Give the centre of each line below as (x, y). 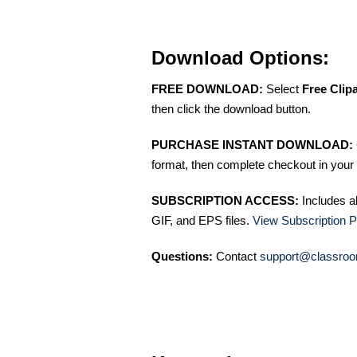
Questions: (182, 256)
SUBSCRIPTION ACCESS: (225, 200)
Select (282, 89)
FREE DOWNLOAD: (207, 89)
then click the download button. (231, 109)
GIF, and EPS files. (202, 220)
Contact (236, 256)
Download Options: (240, 58)
